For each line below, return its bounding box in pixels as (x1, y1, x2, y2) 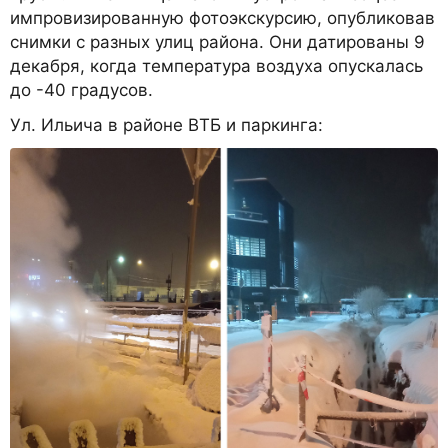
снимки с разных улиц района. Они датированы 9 (10, 31, 425, 52)
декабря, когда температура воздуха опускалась (10, 55, 423, 76)
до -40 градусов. (10, 79, 153, 100)
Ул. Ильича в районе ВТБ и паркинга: (10, 114, 323, 135)
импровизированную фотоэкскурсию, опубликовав (10, 7, 435, 28)
